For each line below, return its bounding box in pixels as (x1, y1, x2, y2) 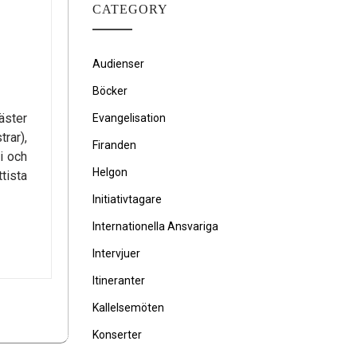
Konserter (92, 328, 142, 341)
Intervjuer (92, 247, 140, 260)
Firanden (92, 139, 136, 151)
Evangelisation (92, 112, 166, 124)
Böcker (92, 84, 127, 97)
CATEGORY (92, 2, 168, 16)
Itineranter (92, 274, 145, 287)
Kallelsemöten (92, 301, 164, 314)
